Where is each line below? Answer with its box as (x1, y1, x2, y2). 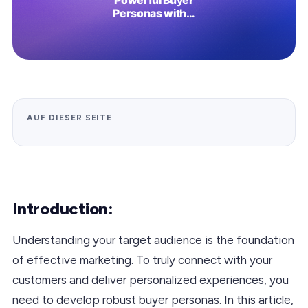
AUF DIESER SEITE (27, 112, 113, 122)
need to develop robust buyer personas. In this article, (12, 292, 294, 307)
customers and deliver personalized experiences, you (12, 272, 289, 287)
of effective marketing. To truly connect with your (12, 252, 272, 267)
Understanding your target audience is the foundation (12, 232, 294, 247)
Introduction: (12, 198, 113, 219)
